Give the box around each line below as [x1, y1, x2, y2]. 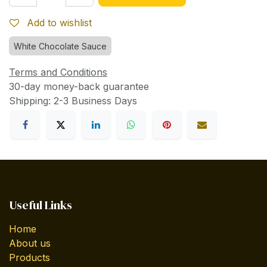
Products [9, 251, 50, 263]
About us [9, 237, 51, 249]
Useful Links [9, 196, 72, 213]
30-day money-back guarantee [9, 80, 149, 93]
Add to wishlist [27, 17, 92, 29]
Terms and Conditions [9, 66, 107, 79]
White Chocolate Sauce [14, 41, 107, 52]
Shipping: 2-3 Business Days [9, 95, 137, 107]
